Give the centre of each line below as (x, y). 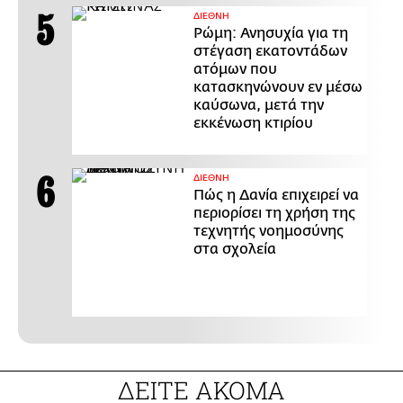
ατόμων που (235, 69)
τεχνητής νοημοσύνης (269, 231)
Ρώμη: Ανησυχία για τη (271, 33)
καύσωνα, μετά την (259, 105)
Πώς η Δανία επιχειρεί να (276, 195)
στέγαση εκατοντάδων (270, 51)
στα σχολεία (235, 249)
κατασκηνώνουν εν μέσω (278, 87)
